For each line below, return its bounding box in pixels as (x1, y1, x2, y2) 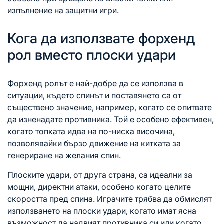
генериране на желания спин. (7, 150, 121, 161)
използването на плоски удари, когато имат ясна (7, 206, 196, 216)
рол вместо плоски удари (7, 46, 176, 64)
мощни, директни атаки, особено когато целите (7, 182, 191, 192)
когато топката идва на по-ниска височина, (7, 126, 175, 137)
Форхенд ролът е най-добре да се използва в (7, 78, 183, 89)
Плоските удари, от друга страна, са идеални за (7, 170, 192, 180)
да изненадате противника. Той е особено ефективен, (7, 114, 214, 125)
